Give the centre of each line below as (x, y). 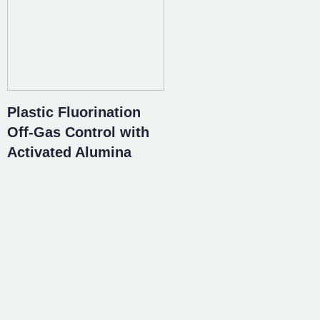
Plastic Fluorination (74, 112)
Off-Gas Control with (78, 132)
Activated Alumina (69, 152)
